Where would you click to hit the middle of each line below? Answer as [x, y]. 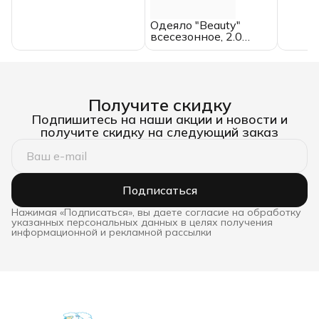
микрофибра [185, 59]
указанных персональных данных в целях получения [142, 223]
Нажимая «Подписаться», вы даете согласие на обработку [156, 213]
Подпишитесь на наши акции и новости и [159, 120]
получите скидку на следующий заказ [159, 132]
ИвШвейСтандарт [69, 27]
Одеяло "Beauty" [195, 25]
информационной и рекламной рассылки [111, 232]
